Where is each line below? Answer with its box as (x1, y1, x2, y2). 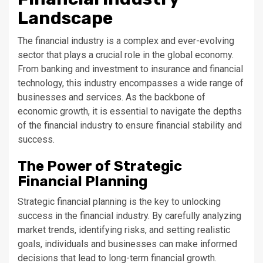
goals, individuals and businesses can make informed (18, 238, 237, 249)
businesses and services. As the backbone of (18, 92, 205, 103)
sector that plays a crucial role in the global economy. (18, 49, 234, 60)
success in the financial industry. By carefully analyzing (18, 210, 241, 221)
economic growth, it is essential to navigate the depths (18, 106, 242, 117)
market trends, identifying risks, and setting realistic (18, 224, 230, 235)
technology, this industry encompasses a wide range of (18, 77, 244, 89)
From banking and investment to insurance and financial (18, 63, 243, 75)
